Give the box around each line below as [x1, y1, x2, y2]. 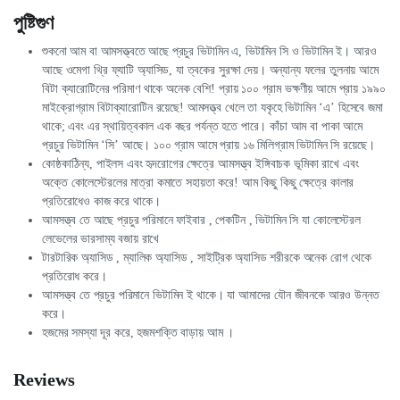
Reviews [13, 370, 75, 389]
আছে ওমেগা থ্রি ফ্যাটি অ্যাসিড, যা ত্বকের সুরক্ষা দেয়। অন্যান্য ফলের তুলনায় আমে [42, 63, 379, 77]
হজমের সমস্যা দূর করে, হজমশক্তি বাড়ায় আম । [42, 326, 235, 339]
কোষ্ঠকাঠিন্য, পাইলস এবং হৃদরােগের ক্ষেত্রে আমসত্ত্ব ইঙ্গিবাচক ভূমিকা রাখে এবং [42, 157, 359, 171]
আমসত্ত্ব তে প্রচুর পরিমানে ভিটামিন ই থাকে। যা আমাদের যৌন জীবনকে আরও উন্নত [42, 288, 379, 302]
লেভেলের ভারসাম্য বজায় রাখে [42, 232, 160, 246]
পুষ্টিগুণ [13, 12, 54, 34]
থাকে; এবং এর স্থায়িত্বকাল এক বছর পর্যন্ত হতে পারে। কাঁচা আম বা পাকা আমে [42, 120, 362, 133]
